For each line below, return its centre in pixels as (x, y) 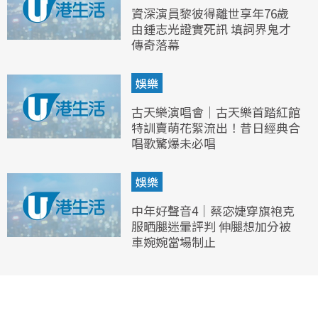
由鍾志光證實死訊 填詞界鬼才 (211, 28)
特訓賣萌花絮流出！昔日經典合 (216, 127)
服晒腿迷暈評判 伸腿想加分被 (211, 226)
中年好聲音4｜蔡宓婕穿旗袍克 (213, 210)
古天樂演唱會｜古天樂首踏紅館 (216, 111)
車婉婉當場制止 (174, 241)
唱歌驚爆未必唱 (174, 143)
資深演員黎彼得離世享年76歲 (210, 13)
